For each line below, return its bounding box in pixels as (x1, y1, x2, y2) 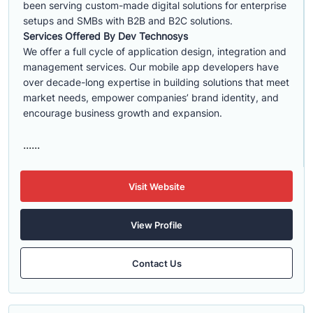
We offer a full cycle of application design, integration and (23, 45, 286, 57)
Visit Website (128, 180, 185, 192)
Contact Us (131, 257, 182, 269)
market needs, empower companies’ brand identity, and (23, 92, 279, 103)
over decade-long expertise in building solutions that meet (23, 76, 289, 88)
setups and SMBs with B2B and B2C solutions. (23, 15, 233, 27)
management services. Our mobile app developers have (23, 61, 279, 73)
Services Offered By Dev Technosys (23, 30, 188, 42)
